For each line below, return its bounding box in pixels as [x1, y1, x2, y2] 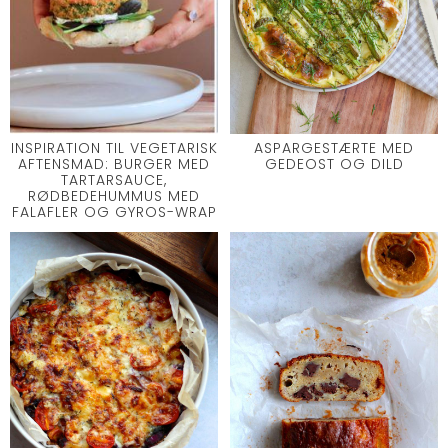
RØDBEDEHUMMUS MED [28, 185, 200, 206]
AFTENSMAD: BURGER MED [18, 153, 210, 174]
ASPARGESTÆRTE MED [254, 137, 414, 158]
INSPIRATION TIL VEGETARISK [10, 137, 218, 158]
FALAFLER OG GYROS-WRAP [11, 201, 217, 222]
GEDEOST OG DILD [264, 153, 404, 174]
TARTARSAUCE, [61, 169, 167, 190]
